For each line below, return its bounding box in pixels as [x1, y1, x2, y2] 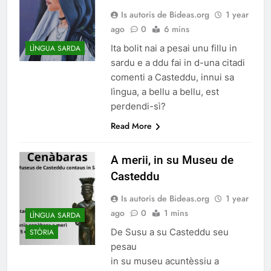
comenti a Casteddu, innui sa [110, 71, 234, 83]
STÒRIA [30, 227, 54, 238]
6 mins [163, 23, 189, 36]
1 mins [163, 207, 188, 220]
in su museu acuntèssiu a [110, 255, 219, 267]
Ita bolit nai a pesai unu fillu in [110, 42, 237, 54]
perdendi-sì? [110, 100, 166, 113]
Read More [110, 120, 152, 132]
